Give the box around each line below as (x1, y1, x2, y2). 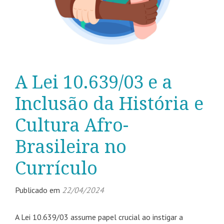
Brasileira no (15, 136, 126, 158)
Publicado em (15, 185, 62, 195)
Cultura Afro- (15, 114, 128, 136)
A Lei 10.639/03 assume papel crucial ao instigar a (15, 212, 183, 222)
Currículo (15, 157, 97, 179)
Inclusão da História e (15, 93, 203, 115)
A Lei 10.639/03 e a (15, 71, 172, 93)
